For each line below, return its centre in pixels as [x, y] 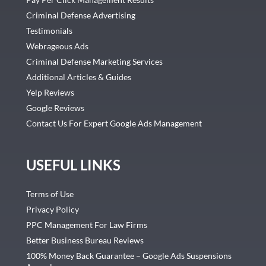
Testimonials [49, 31]
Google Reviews [55, 108]
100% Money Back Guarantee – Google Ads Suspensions [129, 255]
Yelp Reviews [50, 93]
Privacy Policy [52, 209]
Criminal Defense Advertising [80, 15]
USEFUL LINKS [73, 164]
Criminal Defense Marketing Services [94, 62]
